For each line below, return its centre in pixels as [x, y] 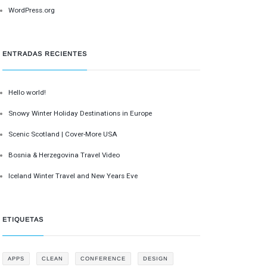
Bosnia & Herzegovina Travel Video [64, 155]
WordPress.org [32, 10]
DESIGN [156, 258]
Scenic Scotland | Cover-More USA [63, 134]
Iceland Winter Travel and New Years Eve [73, 176]
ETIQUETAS [23, 220]
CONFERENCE [103, 258]
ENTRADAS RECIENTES [45, 54]
